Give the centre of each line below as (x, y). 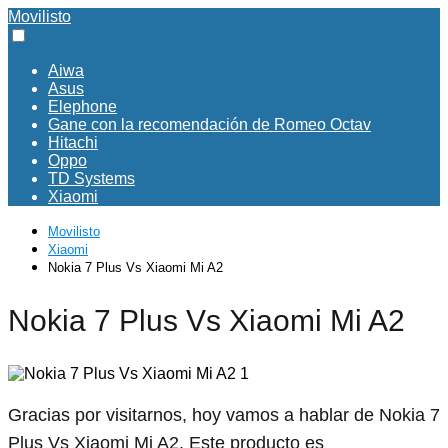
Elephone (82, 106)
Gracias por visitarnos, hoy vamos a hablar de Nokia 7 (224, 414)
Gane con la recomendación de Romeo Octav (209, 124)
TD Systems (91, 178)
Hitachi (73, 142)
